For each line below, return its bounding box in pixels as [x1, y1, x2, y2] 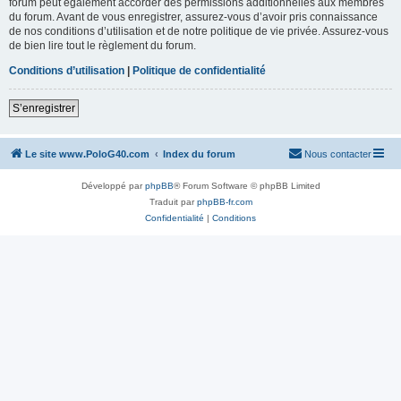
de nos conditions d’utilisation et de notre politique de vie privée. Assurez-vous [9, 24, 388, 38]
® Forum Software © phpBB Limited [173, 180, 320, 191]
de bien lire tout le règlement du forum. [9, 38, 196, 52]
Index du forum [163, 148, 235, 159]
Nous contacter [304, 148, 371, 159]
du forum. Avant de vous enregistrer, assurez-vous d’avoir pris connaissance [9, 10, 378, 23]
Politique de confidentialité [132, 64, 266, 77]
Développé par [81, 180, 145, 191]
